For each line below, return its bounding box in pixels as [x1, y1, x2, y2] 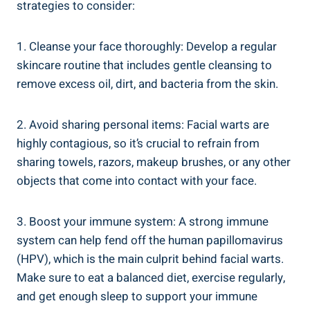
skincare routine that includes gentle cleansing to [17, 57, 272, 75]
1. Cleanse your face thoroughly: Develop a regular [17, 38, 277, 56]
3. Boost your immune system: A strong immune [17, 213, 268, 231]
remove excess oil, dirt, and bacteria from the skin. [17, 75, 278, 93]
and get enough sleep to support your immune [17, 288, 257, 306]
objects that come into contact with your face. [17, 172, 257, 190]
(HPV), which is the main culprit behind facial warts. [17, 250, 284, 268]
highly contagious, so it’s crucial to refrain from [17, 135, 259, 153]
